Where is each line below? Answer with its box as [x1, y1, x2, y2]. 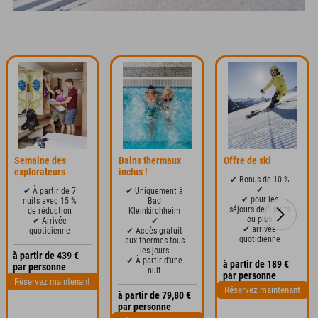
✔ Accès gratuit [126, 225, 183, 236]
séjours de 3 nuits [229, 204, 290, 214]
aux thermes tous [124, 235, 185, 246]
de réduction [28, 205, 72, 216]
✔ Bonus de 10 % [229, 174, 290, 185]
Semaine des [13, 154, 66, 166]
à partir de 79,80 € [117, 290, 191, 302]
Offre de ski [224, 154, 272, 166]
